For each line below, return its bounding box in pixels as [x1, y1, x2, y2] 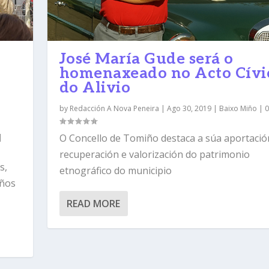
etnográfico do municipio [59, 164, 172, 178]
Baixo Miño [219, 103, 257, 114]
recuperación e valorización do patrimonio [59, 148, 250, 162]
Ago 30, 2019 [166, 103, 211, 114]
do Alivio [59, 79, 131, 97]
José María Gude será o [59, 50, 234, 68]
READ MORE [66, 197, 120, 211]
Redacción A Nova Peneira [69, 103, 159, 114]
